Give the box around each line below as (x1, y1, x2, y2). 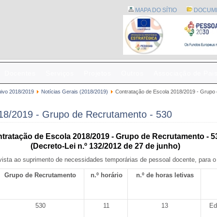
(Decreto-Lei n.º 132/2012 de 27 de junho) (30, 142, 180, 150)
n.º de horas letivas (136, 171, 194, 179)
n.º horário (90, 171, 123, 179)
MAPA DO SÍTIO (134, 7, 177, 14)
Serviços (46, 69, 74, 77)
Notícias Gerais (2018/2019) (41, 89, 108, 94)
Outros (121, 69, 143, 77)
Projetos (84, 69, 111, 77)
